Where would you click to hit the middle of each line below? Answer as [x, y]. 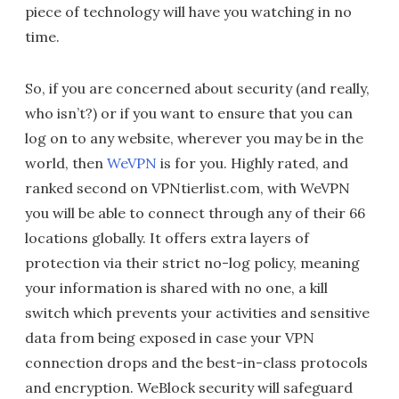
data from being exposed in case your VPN [170, 338]
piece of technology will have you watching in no [188, 12]
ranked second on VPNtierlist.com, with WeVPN [187, 188]
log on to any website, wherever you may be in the [194, 138]
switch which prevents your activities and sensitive [197, 313]
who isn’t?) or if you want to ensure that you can [189, 113]
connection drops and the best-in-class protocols [196, 362]
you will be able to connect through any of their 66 [195, 213]
